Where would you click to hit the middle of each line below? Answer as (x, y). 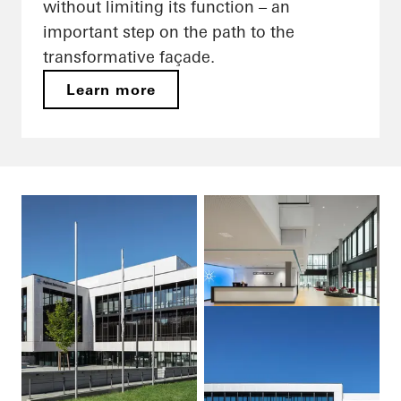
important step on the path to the (169, 32)
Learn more (111, 90)
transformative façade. (129, 57)
